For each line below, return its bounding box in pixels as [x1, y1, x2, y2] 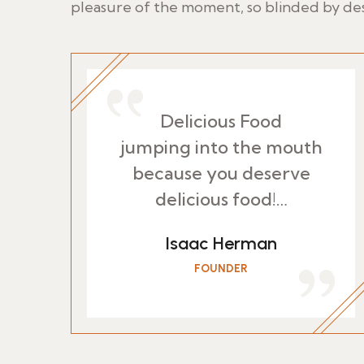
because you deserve [132, 162, 310, 184]
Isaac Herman [165, 232, 277, 254]
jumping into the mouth [119, 136, 323, 158]
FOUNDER [194, 262, 248, 275]
